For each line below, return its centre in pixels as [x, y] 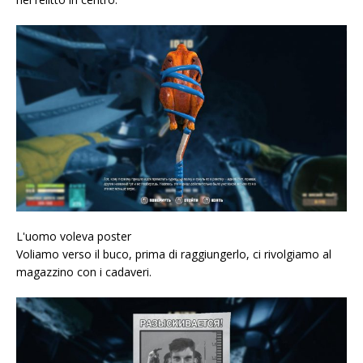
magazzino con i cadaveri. [84, 271]
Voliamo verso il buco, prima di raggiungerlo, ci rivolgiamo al [174, 254]
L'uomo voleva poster [74, 236]
